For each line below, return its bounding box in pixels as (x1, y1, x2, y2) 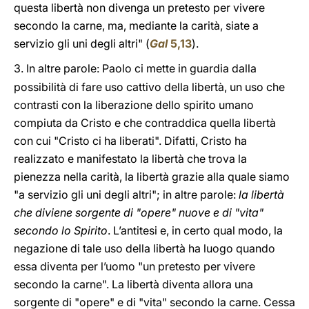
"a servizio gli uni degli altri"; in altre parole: (14, 188, 236, 201)
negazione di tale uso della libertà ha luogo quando (14, 241, 275, 255)
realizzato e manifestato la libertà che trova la (14, 152, 247, 166)
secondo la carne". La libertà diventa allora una (14, 277, 253, 291)
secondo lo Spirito (14, 223, 108, 237)
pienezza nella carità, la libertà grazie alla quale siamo (14, 170, 290, 183)
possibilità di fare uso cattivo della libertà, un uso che (14, 80, 285, 94)
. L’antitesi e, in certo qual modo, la (108, 223, 283, 237)
